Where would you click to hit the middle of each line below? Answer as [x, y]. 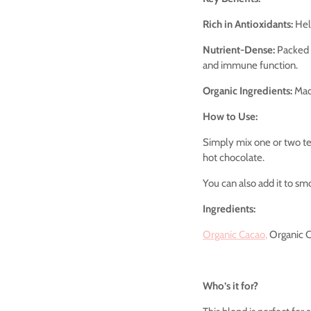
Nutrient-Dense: [239, 50]
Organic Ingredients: [248, 91]
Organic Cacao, [235, 234]
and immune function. [251, 65]
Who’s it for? [231, 286]
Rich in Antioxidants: [248, 24]
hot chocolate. [234, 157]
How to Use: [230, 116]
